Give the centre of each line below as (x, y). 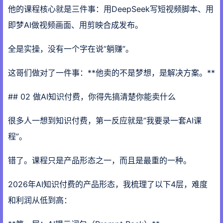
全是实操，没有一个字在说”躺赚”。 (71, 49)
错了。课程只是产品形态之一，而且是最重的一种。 (100, 160)
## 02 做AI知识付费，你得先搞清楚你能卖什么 (92, 97)
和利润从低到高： (40, 200)
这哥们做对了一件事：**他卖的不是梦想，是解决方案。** (111, 73)
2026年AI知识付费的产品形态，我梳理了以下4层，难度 (108, 184)
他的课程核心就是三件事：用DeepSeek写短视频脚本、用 (111, 9)
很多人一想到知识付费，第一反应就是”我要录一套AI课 (105, 120)
